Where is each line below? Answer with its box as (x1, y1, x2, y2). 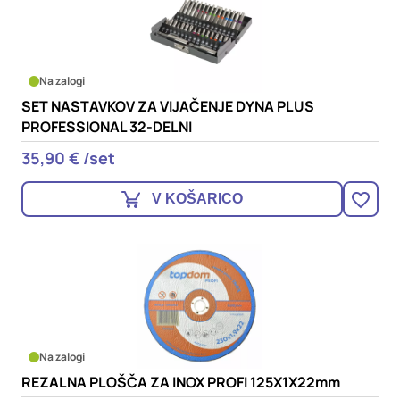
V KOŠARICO (152, 191, 243, 206)
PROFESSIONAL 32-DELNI (21, 117, 192, 137)
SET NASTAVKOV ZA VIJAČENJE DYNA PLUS (21, 96, 314, 116)
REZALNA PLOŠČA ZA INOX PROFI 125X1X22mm (21, 372, 340, 392)
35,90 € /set (21, 147, 115, 169)
